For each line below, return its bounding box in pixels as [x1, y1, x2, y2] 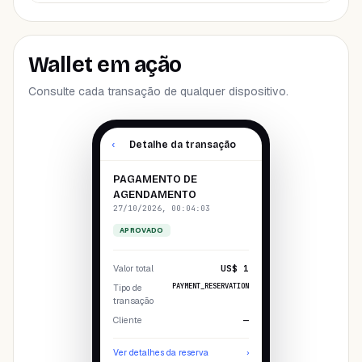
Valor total [113, 263, 154, 274]
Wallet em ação [28, 52, 182, 78]
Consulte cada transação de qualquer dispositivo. [28, 84, 288, 99]
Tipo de [113, 282, 142, 293]
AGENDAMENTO [113, 188, 196, 201]
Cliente [113, 314, 142, 326]
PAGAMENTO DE [113, 173, 197, 186]
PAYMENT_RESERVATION [172, 281, 249, 291]
